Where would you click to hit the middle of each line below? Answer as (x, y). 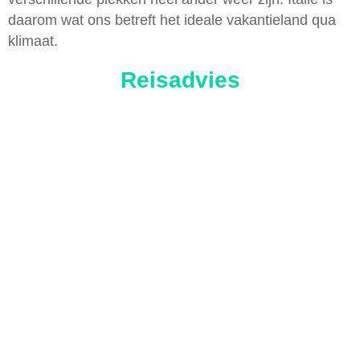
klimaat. (35, 41)
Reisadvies (180, 80)
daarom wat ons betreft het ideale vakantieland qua (172, 20)
